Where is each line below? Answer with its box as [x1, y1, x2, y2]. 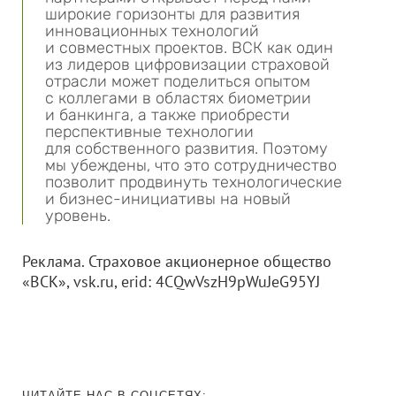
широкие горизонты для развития [45, 4, 300, 24]
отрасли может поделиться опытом [45, 72, 310, 91]
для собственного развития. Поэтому [45, 139, 328, 158]
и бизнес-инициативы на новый [45, 189, 291, 209]
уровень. [45, 206, 110, 225]
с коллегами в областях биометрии [45, 88, 311, 108]
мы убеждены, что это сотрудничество [45, 156, 337, 175]
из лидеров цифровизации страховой [45, 55, 330, 74]
